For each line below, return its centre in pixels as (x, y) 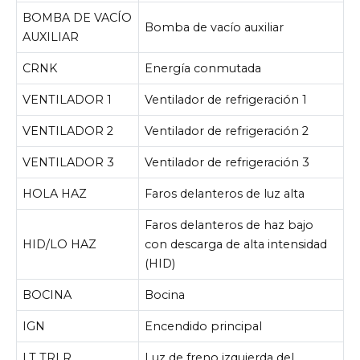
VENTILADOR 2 (68, 131)
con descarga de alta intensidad (236, 245)
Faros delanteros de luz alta (225, 194)
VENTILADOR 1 (67, 100)
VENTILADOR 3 (69, 163)
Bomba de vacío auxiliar (215, 28)
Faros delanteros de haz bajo (229, 225)
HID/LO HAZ (60, 245)
